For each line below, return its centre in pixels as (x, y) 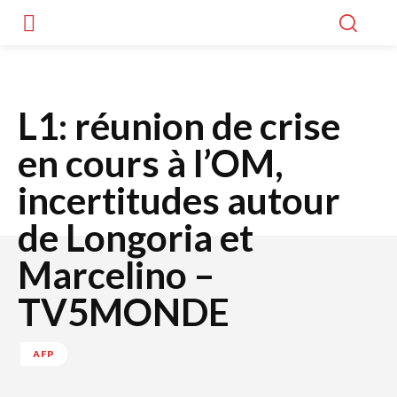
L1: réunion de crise (179, 125)
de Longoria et (136, 237)
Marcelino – (116, 274)
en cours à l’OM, (151, 163)
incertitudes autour (179, 200)
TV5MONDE (124, 311)
